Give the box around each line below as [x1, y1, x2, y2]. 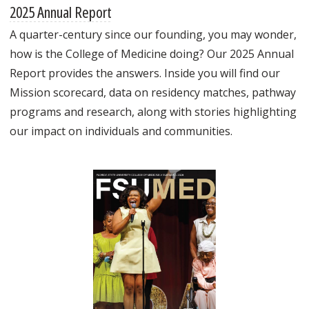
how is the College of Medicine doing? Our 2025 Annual [10, 46, 294, 61]
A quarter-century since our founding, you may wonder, [10, 26, 297, 42]
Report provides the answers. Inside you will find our [10, 65, 280, 81]
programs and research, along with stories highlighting [10, 103, 297, 119]
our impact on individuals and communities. [10, 123, 232, 139]
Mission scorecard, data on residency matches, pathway [10, 84, 296, 100]
